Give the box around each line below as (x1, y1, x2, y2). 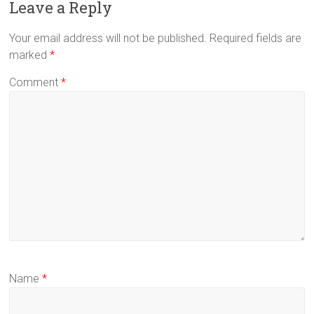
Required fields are (210, 32, 302, 45)
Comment (9, 76, 62, 89)
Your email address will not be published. (9, 32, 207, 45)
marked (9, 48, 50, 62)
